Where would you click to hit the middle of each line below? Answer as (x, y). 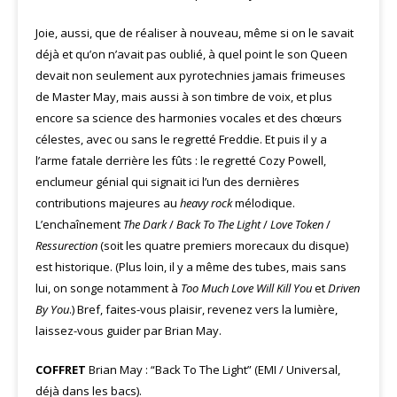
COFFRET (61, 370)
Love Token (297, 224)
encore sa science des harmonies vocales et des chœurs (189, 118)
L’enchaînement (79, 224)
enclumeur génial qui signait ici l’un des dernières (167, 182)
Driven (344, 288)
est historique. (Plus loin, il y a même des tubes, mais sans (191, 267)
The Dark (145, 224)
